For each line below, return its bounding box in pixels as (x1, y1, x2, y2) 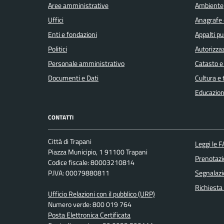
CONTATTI (48, 112, 73, 122)
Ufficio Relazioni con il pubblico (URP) (48, 188, 155, 200)
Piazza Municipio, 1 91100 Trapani (48, 146, 147, 158)
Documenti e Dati (48, 72, 98, 83)
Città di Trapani (48, 136, 91, 147)
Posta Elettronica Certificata (48, 209, 130, 221)
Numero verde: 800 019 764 (48, 199, 131, 210)
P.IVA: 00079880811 (48, 167, 109, 179)
